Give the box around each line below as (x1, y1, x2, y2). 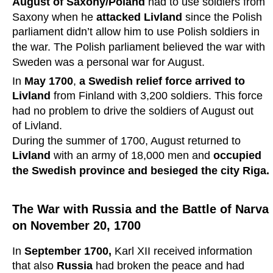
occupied (213, 149, 264, 162)
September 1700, (24, 244, 112, 257)
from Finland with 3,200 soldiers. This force (51, 90, 266, 102)
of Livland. (12, 119, 65, 132)
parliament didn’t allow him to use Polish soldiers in (12, 26, 263, 38)
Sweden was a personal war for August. (12, 55, 205, 68)
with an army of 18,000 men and (54, 149, 213, 162)
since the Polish (182, 10, 265, 23)
